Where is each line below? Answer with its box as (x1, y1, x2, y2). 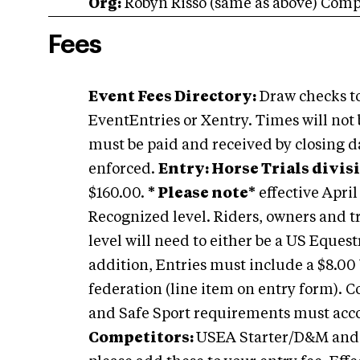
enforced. (88, 162, 158, 177)
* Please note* (148, 186, 256, 201)
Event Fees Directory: (88, 90, 256, 104)
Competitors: (88, 331, 196, 346)
